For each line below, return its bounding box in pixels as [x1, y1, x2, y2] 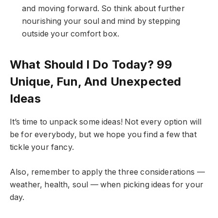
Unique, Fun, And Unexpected [10, 74, 182, 89]
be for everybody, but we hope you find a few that [10, 130, 197, 140]
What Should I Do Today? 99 [10, 57, 173, 72]
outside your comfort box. [22, 29, 119, 38]
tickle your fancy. [10, 143, 74, 152]
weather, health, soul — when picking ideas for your [10, 180, 204, 189]
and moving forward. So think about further [22, 3, 185, 13]
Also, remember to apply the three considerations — [10, 167, 205, 177]
